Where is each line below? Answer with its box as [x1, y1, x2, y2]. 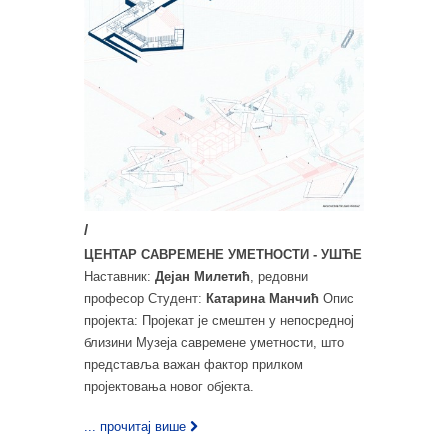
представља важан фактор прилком [84, 356, 303, 372]
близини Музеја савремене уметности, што [84, 334, 344, 350]
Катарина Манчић [206, 290, 319, 306]
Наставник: [84, 268, 155, 284]
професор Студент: [84, 290, 206, 306]
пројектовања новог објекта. [84, 378, 254, 394]
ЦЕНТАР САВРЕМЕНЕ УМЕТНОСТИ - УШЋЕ [84, 246, 362, 262]
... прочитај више [84, 418, 186, 434]
